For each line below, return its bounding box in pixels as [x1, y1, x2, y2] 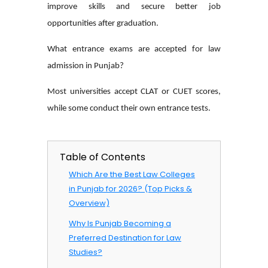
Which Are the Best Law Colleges [69, 168, 195, 180]
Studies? [69, 246, 102, 258]
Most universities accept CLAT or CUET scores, [47, 87, 221, 96]
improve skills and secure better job [47, 2, 221, 11]
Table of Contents [60, 150, 145, 164]
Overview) [69, 197, 109, 209]
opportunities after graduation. [47, 19, 159, 28]
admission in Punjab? [47, 61, 124, 71]
